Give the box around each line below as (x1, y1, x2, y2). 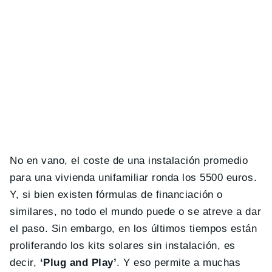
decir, (10, 256, 40, 268)
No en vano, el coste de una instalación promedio (10, 154, 248, 166)
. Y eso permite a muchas (117, 256, 241, 268)
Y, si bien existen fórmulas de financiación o (10, 188, 223, 200)
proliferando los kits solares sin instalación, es (10, 239, 236, 251)
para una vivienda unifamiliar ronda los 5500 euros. (10, 171, 257, 183)
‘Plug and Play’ (39, 256, 117, 268)
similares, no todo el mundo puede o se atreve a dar (10, 205, 262, 217)
